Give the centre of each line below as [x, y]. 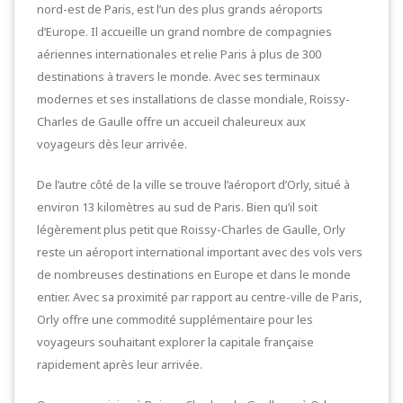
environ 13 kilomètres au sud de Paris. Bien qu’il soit [177, 207]
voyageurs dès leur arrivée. [112, 144]
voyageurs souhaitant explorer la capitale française [175, 342]
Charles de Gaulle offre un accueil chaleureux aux [171, 121]
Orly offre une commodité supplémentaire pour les [175, 319]
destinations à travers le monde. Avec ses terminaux [179, 76]
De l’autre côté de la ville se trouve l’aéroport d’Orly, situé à [193, 184]
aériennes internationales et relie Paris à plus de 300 [179, 54]
